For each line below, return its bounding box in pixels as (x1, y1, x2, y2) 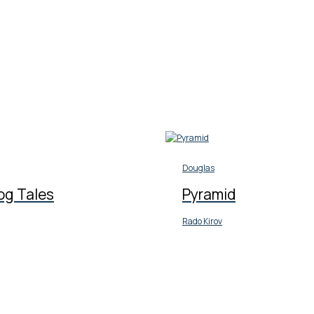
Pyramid (182, 184, 235, 205)
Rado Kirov (182, 215, 222, 228)
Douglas (182, 162, 214, 175)
